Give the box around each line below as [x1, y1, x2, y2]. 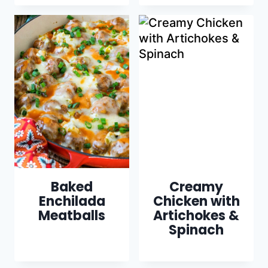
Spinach [169, 220, 224, 239]
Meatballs [38, 206, 105, 225]
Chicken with [153, 191, 240, 211]
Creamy [169, 177, 223, 196]
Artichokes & [153, 206, 239, 225]
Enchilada [38, 191, 105, 211]
